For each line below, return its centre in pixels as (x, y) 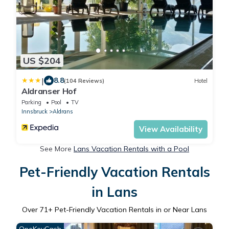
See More (57, 149)
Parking (31, 102)
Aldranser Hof (49, 91)
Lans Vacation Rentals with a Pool (131, 149)
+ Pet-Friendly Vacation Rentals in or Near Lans (128, 210)
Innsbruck (35, 112)
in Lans (114, 192)
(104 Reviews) (84, 81)
